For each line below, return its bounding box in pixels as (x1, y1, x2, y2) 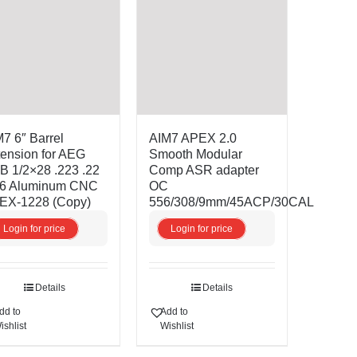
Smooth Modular (148, 147, 242, 162)
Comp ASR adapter (148, 163, 259, 178)
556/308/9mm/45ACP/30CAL (148, 195, 314, 210)
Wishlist (159, 320, 194, 332)
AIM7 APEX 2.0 (148, 131, 237, 146)
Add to (159, 306, 188, 318)
